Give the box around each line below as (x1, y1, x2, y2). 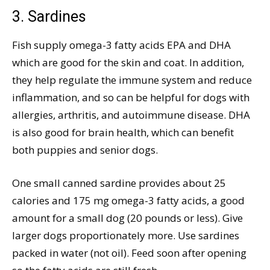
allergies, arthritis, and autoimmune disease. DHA (12, 107, 250, 122)
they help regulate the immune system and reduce (12, 72, 252, 87)
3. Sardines (12, 7, 86, 25)
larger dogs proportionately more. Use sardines (12, 228, 239, 242)
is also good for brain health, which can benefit (12, 125, 234, 139)
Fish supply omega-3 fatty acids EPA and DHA (12, 37, 231, 52)
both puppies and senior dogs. (12, 142, 158, 157)
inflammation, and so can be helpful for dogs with (12, 90, 250, 104)
